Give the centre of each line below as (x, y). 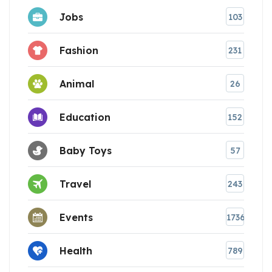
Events (76, 217)
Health (76, 250)
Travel (75, 184)
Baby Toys (86, 150)
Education (85, 117)
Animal (77, 83)
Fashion (79, 50)
